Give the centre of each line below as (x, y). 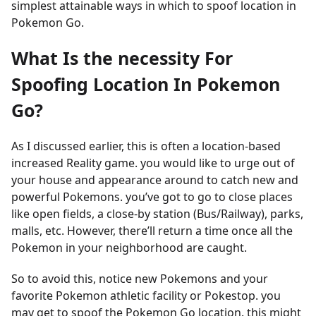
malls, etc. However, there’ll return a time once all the (152, 231)
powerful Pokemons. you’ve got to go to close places (152, 197)
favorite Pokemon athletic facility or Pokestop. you (146, 296)
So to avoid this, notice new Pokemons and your (140, 279)
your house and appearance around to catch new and (155, 180)
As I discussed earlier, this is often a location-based (146, 146)
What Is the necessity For (122, 58)
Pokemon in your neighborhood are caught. (129, 248)
